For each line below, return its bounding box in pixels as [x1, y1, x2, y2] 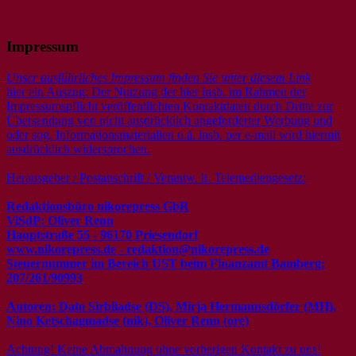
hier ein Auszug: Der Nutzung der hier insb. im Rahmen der [6, 84, 306, 99]
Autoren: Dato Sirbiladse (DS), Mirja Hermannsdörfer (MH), [6, 299, 336, 313]
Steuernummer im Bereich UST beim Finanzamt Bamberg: [6, 256, 325, 270]
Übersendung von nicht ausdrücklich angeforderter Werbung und [6, 113, 332, 127]
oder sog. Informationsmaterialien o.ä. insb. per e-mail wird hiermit [6, 127, 340, 141]
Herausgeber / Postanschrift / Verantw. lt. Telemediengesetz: [6, 170, 306, 184]
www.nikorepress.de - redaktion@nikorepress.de [6, 242, 269, 256]
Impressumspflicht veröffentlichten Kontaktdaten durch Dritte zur [6, 99, 333, 113]
